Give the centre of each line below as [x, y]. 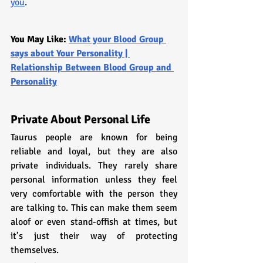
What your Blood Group [117, 39]
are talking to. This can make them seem [94, 208]
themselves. [35, 250]
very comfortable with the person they [94, 193]
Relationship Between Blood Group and [92, 67]
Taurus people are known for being [94, 137]
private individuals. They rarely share [94, 165]
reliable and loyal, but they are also [94, 151]
